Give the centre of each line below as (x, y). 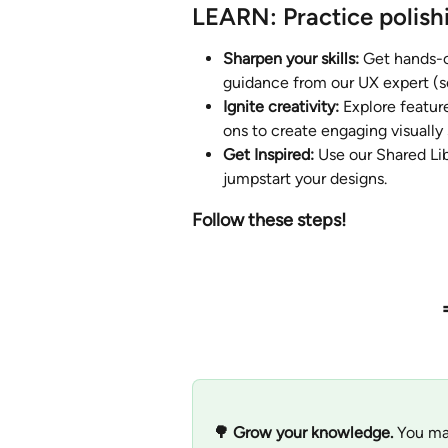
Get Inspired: (268, 155)
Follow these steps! (271, 220)
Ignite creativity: (281, 107)
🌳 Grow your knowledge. (305, 432)
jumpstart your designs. (305, 179)
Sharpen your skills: (293, 59)
